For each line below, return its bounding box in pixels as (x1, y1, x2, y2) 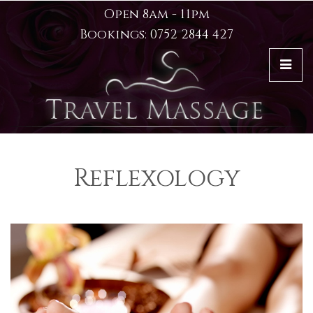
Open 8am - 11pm (103, 6, 210, 23)
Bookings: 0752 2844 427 (80, 26, 233, 43)
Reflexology (73, 162, 240, 195)
